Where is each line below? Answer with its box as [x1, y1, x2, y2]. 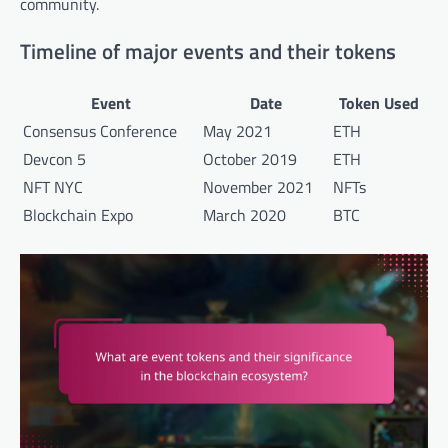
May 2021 [203, 119, 272, 144]
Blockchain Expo [23, 203, 133, 228]
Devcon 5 [23, 147, 86, 172]
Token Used [339, 91, 419, 116]
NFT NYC [23, 175, 83, 200]
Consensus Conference [23, 119, 177, 144]
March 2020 [203, 203, 286, 228]
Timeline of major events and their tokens [20, 35, 396, 68]
